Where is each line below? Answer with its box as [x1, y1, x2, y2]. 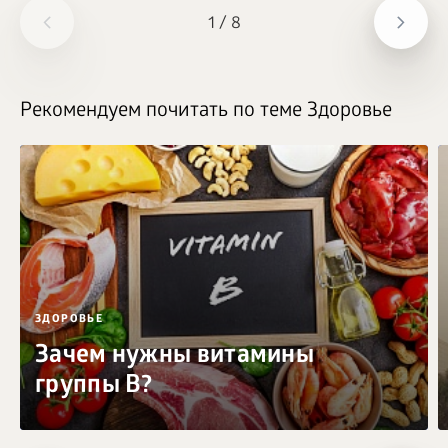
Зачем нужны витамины [35, 342, 315, 373]
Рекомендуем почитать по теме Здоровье [20, 100, 392, 125]
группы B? [35, 372, 153, 403]
